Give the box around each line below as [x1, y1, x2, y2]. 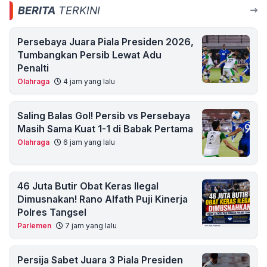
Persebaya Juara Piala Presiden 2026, [17, 36, 194, 48]
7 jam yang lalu [63, 221, 117, 231]
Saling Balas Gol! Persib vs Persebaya [17, 110, 190, 122]
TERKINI [55, 4, 100, 17]
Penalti [17, 62, 49, 74]
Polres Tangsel [17, 206, 86, 219]
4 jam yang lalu [61, 77, 115, 86]
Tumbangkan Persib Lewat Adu [17, 49, 162, 61]
